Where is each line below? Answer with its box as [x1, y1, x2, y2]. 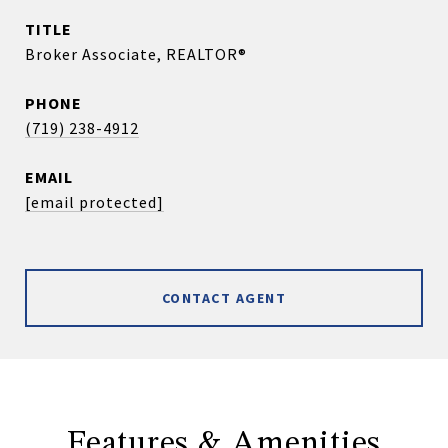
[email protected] [25, 192, 164, 212]
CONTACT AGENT [161, 289, 287, 307]
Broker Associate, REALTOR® [25, 44, 247, 64]
